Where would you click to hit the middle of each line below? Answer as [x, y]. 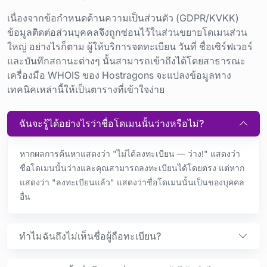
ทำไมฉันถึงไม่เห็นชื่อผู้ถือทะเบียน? [90, 236]
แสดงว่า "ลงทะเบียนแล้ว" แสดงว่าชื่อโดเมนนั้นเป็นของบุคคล [132, 182]
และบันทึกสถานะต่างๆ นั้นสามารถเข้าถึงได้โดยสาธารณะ [126, 60]
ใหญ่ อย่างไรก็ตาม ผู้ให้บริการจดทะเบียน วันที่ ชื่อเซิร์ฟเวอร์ [130, 46]
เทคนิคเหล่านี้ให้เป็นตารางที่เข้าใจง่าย [86, 89]
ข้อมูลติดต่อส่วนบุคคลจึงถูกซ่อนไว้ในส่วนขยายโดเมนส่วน [127, 32]
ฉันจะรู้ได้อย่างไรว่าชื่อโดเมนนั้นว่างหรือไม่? [111, 123]
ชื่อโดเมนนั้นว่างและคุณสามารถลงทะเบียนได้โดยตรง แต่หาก [132, 167]
